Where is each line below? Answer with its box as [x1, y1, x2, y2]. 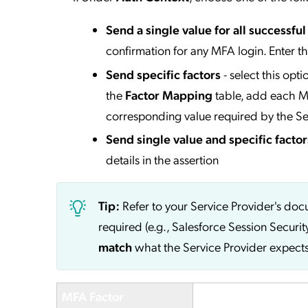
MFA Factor [62, 288, 124, 305]
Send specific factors [106, 65, 221, 82]
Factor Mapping [125, 86, 212, 102]
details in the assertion [106, 151, 219, 168]
